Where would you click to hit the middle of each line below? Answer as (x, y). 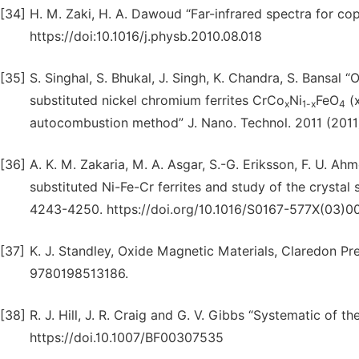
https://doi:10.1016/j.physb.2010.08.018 (146, 36)
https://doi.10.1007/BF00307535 (127, 338)
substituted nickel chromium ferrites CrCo (157, 101)
